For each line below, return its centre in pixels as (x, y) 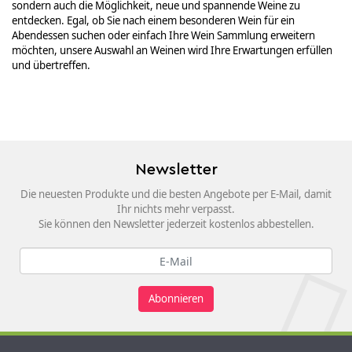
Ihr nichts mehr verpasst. (176, 209)
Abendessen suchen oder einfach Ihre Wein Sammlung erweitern (163, 35)
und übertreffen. (51, 65)
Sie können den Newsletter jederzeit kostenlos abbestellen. (176, 224)
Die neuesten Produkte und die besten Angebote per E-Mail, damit (176, 194)
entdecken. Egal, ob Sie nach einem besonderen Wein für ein (153, 20)
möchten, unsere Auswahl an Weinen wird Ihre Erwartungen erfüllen (172, 50)
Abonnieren (176, 299)
